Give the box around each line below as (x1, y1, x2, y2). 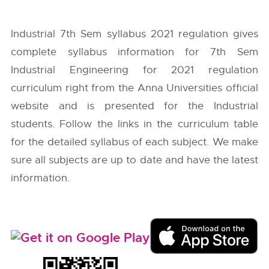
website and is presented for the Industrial (11, 100, 258, 112)
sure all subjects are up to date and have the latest (11, 154, 258, 166)
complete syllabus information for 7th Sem (11, 46, 258, 58)
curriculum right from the (11, 82, 138, 94)
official (222, 82, 258, 94)
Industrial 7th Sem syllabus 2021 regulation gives (11, 28, 258, 40)
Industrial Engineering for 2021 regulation (11, 64, 258, 76)
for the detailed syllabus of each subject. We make (11, 136, 258, 148)
